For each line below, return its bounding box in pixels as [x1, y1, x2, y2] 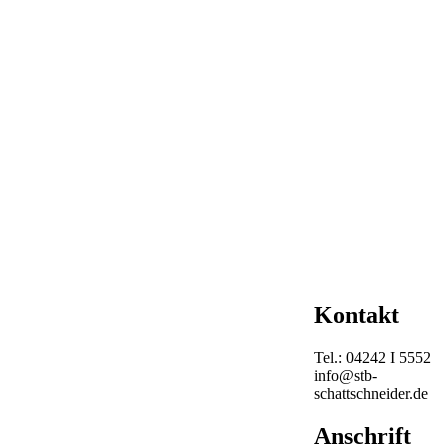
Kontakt [314, 301, 400, 328]
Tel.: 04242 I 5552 [314, 348, 432, 366]
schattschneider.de [314, 384, 429, 402]
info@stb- [314, 366, 378, 384]
